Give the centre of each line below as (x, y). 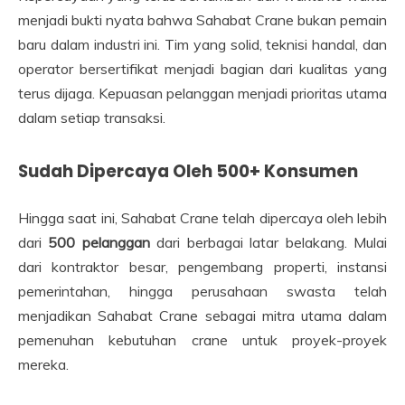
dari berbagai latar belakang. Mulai (268, 242)
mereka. (43, 364)
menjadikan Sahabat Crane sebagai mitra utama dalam (202, 315)
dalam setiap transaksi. (92, 117)
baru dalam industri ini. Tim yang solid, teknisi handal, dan (202, 44)
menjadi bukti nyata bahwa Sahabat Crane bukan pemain (202, 19)
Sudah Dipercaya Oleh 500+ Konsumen (188, 171)
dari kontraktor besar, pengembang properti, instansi (202, 266)
